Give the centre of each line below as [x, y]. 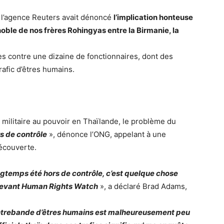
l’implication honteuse [153, 17]
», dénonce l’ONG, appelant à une [107, 134]
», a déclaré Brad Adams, [143, 186]
